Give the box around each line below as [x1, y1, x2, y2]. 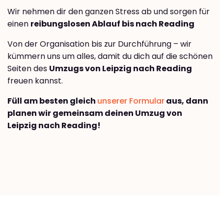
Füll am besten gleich [7, 95, 97, 107]
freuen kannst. [7, 75, 63, 86]
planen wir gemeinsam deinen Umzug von [7, 107, 182, 119]
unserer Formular [97, 95, 165, 107]
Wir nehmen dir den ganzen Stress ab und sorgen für [7, 5, 210, 17]
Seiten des [7, 62, 49, 74]
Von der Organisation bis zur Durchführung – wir [7, 38, 192, 50]
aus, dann [165, 95, 208, 107]
